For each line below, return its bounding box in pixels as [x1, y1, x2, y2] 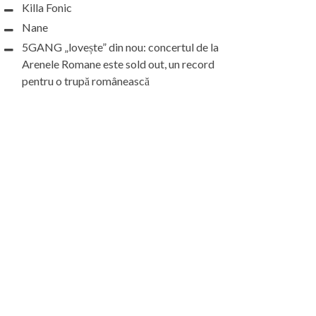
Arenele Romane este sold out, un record [22, 57, 214, 71]
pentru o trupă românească [22, 74, 150, 87]
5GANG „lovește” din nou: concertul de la [22, 40, 219, 54]
